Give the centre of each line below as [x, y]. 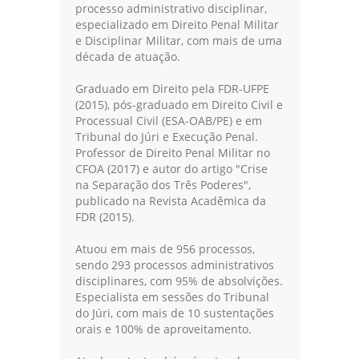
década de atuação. [128, 57]
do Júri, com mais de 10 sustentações [175, 313]
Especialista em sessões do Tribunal [172, 297]
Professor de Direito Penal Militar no [173, 153]
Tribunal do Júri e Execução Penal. [167, 137]
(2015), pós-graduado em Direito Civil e [179, 105]
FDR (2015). [105, 217]
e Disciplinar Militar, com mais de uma [179, 41]
